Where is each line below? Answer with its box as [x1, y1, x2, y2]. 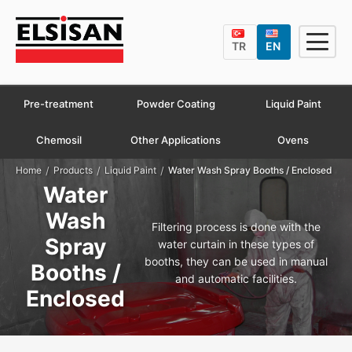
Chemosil [35, 133, 82, 146]
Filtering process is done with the [151, 219, 321, 233]
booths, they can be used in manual [144, 254, 328, 268]
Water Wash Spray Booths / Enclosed [168, 164, 332, 177]
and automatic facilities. [174, 271, 297, 285]
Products [53, 164, 93, 177]
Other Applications [130, 133, 222, 146]
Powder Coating [136, 97, 215, 110]
